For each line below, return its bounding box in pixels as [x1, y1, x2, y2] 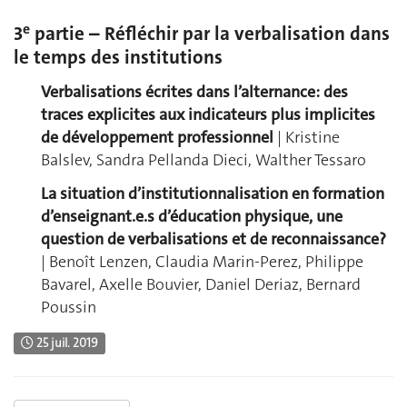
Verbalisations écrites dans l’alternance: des [41, 80, 348, 103]
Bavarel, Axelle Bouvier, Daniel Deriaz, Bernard [41, 273, 361, 296]
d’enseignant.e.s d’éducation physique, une [41, 205, 342, 228]
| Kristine [273, 125, 340, 148]
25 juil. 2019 [34, 334, 99, 351]
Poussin [41, 296, 96, 319]
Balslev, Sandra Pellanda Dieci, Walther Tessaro [41, 148, 366, 171]
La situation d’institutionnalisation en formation [41, 183, 384, 205]
